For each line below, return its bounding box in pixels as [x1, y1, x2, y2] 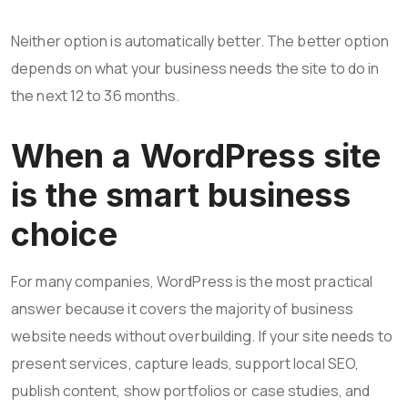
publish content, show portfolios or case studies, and [11, 380, 371, 401]
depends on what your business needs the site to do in [11, 57, 380, 78]
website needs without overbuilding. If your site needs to [11, 325, 393, 346]
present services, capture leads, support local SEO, [11, 352, 360, 373]
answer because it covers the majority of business [11, 298, 353, 319]
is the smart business [11, 174, 352, 215]
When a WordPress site [11, 135, 382, 176]
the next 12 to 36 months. [11, 85, 180, 106]
